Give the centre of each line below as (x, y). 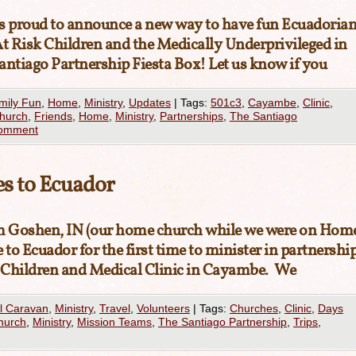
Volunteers (163, 308)
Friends (53, 116)
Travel (115, 308)
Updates (150, 103)
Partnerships (192, 116)
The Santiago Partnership (222, 322)
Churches (254, 308)
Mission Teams (114, 322)
